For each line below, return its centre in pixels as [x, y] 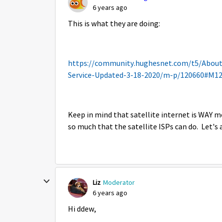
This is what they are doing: [114, 24]
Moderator [119, 182]
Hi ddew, [82, 209]
